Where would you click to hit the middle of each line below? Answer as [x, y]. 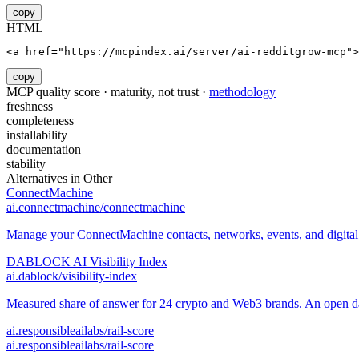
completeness [40, 121]
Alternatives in [45, 179]
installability [37, 135]
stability [26, 164]
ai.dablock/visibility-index [72, 276]
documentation [44, 150]
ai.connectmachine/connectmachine [96, 208]
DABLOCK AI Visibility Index [87, 262]
